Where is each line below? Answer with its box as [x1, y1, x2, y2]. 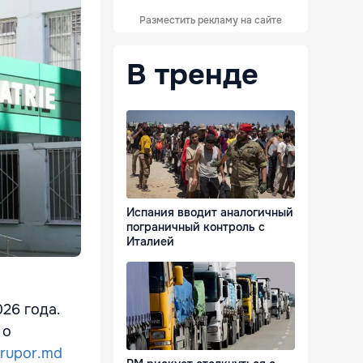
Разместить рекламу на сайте [139, 14, 282, 27]
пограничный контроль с [126, 220, 265, 235]
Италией [126, 234, 174, 250]
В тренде [126, 56, 258, 93]
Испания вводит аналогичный [126, 205, 293, 220]
